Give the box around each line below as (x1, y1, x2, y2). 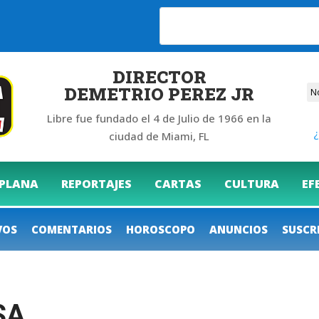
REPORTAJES (61, 175, 132, 192)
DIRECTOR (112, 65, 206, 88)
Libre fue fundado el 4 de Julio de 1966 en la (47, 110, 272, 125)
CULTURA (224, 175, 279, 192)
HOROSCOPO (126, 221, 195, 236)
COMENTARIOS (31, 221, 112, 236)
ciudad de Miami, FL (109, 128, 210, 143)
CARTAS (155, 175, 202, 192)
